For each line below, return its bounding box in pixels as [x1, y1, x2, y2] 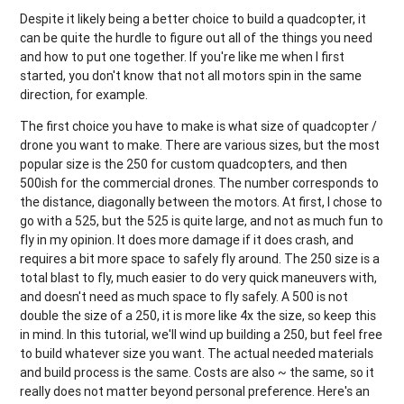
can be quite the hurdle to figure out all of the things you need [20, 30, 373, 47]
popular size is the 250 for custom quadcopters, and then [20, 156, 348, 173]
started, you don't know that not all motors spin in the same [20, 68, 363, 85]
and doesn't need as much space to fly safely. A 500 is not [20, 289, 349, 306]
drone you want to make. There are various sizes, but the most [20, 137, 381, 154]
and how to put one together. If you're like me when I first [20, 49, 345, 66]
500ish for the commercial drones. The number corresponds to [20, 175, 380, 192]
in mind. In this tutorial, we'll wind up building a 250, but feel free [20, 326, 383, 344]
